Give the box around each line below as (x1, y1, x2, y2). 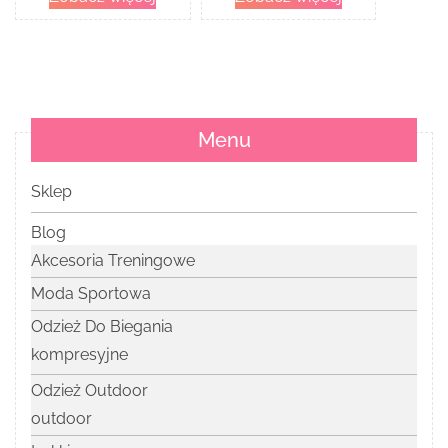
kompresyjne (31, 345, 128, 365)
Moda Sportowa (31, 284, 151, 304)
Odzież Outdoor (31, 381, 148, 401)
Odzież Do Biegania (31, 317, 173, 337)
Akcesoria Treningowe (31, 251, 195, 271)
